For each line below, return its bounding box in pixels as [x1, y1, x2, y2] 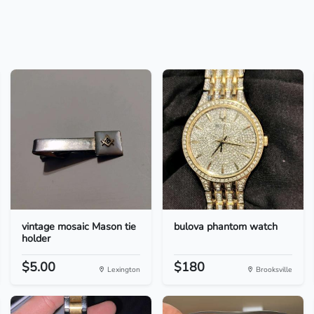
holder [21, 231, 50, 245]
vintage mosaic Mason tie [21, 219, 136, 233]
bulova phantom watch [173, 219, 278, 233]
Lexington [104, 264, 140, 275]
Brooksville [254, 264, 293, 275]
